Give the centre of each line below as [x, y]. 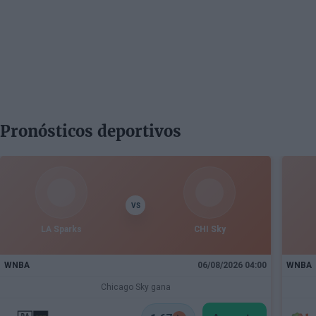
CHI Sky [209, 229]
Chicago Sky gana [135, 287]
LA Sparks [61, 229]
